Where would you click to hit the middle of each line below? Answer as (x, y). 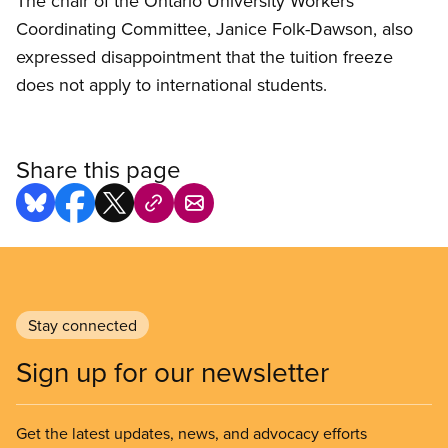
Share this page (98, 169)
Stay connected (82, 325)
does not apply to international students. (171, 85)
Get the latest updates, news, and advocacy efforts (191, 433)
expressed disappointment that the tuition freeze (204, 57)
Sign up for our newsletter (172, 372)
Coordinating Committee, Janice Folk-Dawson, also (214, 29)
